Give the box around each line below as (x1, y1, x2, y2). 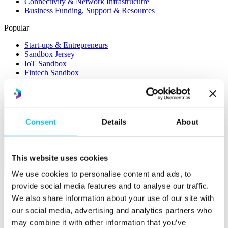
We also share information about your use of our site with (12, 193, 214, 203)
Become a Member (24, 218, 85, 227)
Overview (24, 184, 56, 192)
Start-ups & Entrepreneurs (24, 41, 108, 49)
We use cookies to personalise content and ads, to (12, 169, 191, 178)
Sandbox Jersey (24, 50, 75, 59)
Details (101, 117, 127, 126)
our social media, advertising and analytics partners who (12, 206, 212, 215)
